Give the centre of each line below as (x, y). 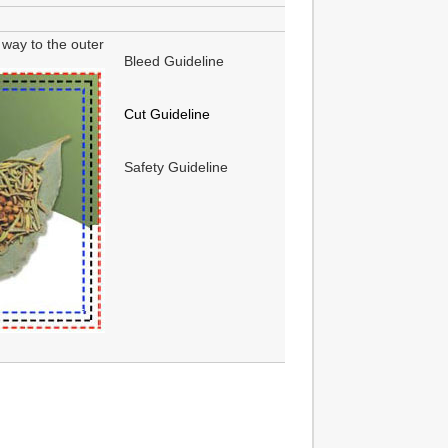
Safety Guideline (176, 167)
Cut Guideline (167, 114)
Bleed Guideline (174, 61)
